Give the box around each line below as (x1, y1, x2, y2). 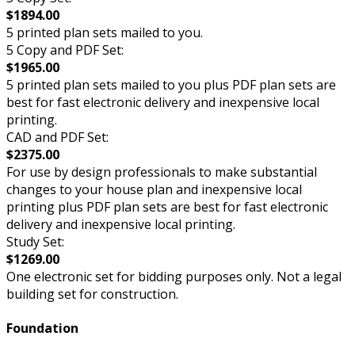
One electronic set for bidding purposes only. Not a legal (6, 267, 342, 285)
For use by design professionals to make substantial (6, 162, 317, 181)
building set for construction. (6, 284, 178, 303)
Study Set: (6, 232, 64, 250)
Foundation (6, 319, 78, 338)
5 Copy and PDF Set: (6, 40, 124, 59)
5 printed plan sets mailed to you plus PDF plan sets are (6, 75, 336, 94)
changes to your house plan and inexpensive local (6, 180, 302, 198)
